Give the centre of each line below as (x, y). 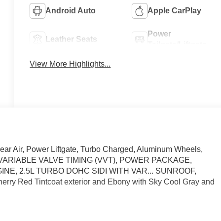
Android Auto (71, 10)
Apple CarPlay (174, 10)
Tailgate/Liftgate (177, 44)
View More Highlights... (70, 64)
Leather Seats (72, 39)
